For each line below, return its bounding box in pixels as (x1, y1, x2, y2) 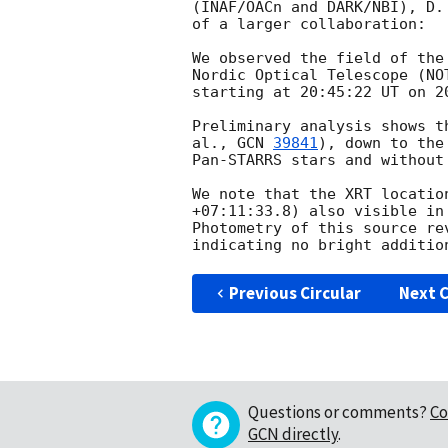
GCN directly (248, 423, 338, 446)
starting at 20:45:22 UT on (192, 83, 435, 102)
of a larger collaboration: (192, 15, 426, 34)
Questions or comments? (248, 401, 427, 424)
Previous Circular (228, 282, 361, 305)
